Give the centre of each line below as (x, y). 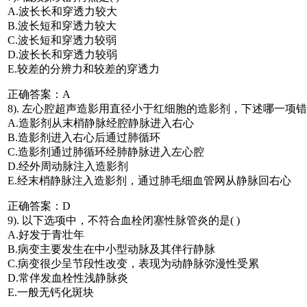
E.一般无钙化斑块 (51, 292)
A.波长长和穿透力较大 (62, 11)
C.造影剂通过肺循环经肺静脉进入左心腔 (106, 151)
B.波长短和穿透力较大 (62, 25)
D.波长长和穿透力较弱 (62, 54)
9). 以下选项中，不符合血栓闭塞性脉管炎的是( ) (124, 220)
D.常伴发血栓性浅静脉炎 (68, 278)
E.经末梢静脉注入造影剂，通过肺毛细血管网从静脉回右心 (149, 180)
